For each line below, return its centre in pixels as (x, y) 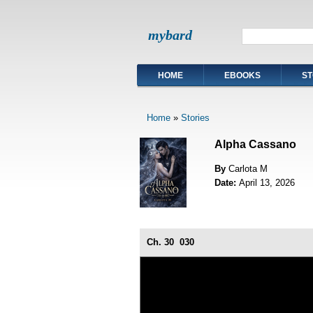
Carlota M (248, 168)
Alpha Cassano (255, 144)
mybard (170, 35)
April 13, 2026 (267, 182)
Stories (195, 118)
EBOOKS (242, 75)
